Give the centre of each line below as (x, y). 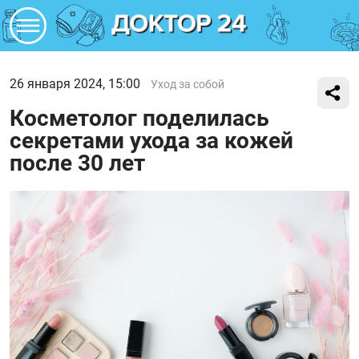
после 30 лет (77, 163)
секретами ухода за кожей (151, 141)
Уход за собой (188, 84)
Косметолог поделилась (139, 118)
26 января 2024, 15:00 (75, 84)
